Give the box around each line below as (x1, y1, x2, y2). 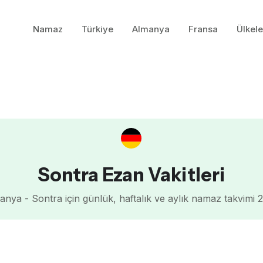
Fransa (188, 23, 218, 35)
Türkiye (82, 23, 114, 35)
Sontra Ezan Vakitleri (38, 163, 225, 187)
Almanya (132, 23, 170, 35)
